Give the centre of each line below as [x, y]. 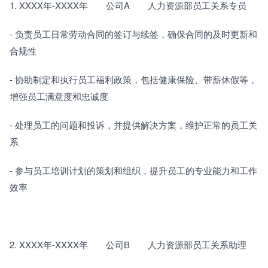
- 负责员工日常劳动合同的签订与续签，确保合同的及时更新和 [133, 34]
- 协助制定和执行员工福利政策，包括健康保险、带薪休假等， [133, 79]
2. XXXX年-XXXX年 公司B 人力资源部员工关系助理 [128, 244]
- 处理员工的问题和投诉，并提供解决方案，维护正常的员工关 [133, 125]
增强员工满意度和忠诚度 [59, 96]
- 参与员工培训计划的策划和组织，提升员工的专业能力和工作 [133, 170]
